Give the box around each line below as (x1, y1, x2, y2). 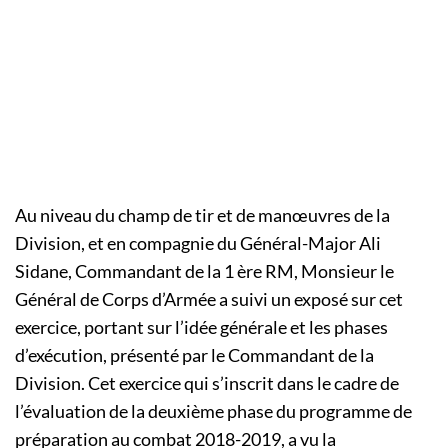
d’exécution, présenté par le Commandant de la (15, 344, 374, 367)
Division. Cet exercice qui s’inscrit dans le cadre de (15, 372, 399, 395)
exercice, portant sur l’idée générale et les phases (15, 316, 388, 339)
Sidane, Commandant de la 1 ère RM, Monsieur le (15, 260, 394, 283)
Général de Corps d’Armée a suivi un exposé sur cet (15, 288, 403, 311)
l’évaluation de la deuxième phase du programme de (15, 400, 412, 423)
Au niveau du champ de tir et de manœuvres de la (15, 204, 390, 227)
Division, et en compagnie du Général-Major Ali (15, 232, 381, 255)
